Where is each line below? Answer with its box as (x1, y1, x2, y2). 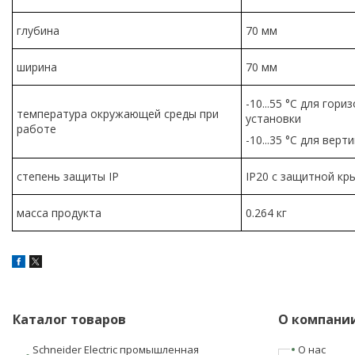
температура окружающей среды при (17, 105, 219, 121)
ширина (17, 59, 57, 74)
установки (246, 110, 301, 126)
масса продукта (17, 204, 101, 220)
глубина (17, 22, 59, 38)
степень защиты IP (17, 168, 119, 184)
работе (17, 120, 56, 136)
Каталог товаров (12, 310, 126, 328)
